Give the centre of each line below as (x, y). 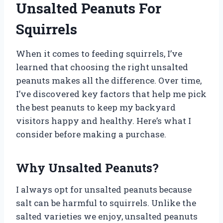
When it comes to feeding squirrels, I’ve (99, 53)
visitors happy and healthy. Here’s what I (104, 120)
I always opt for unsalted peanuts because (104, 189)
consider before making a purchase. (91, 134)
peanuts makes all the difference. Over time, (109, 80)
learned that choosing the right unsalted (102, 67)
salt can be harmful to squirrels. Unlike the (106, 203)
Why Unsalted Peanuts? (87, 167)
